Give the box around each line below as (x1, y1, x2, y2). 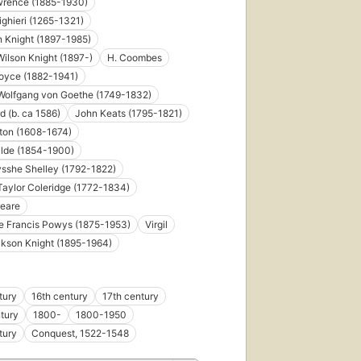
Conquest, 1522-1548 (31, 326, 129, 339)
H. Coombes (107, 51, 162, 64)
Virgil (145, 218, 168, 230)
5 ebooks (243, 192, 293, 206)
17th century (102, 289, 159, 302)
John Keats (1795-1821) (75, 106, 182, 119)
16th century (31, 289, 88, 302)
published (243, 134, 295, 148)
